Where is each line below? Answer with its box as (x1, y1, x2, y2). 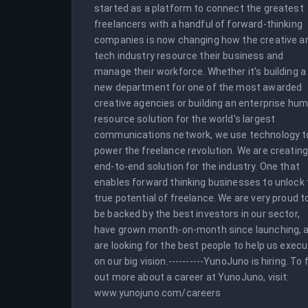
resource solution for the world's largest (94, 113, 276, 124)
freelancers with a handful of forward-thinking (94, 19, 302, 30)
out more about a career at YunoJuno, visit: (94, 272, 289, 283)
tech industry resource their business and (94, 50, 284, 61)
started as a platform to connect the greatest (94, 3, 304, 14)
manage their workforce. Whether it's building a (94, 66, 307, 77)
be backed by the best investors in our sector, (94, 208, 300, 219)
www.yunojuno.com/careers (94, 287, 221, 298)
